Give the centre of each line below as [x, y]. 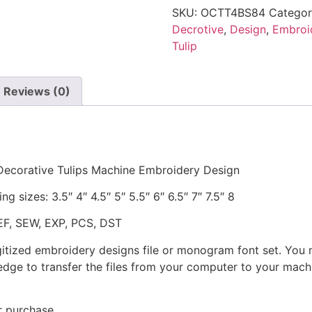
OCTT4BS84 [233, 12]
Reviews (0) [37, 91]
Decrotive [197, 29]
